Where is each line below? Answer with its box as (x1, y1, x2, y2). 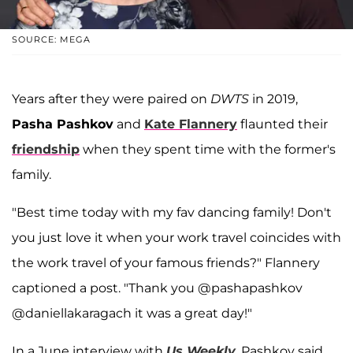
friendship (12, 141, 80, 157)
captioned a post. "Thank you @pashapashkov (12, 280, 303, 295)
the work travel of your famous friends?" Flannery (12, 255, 320, 270)
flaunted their (237, 116, 328, 132)
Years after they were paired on (12, 91, 210, 106)
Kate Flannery (144, 116, 237, 132)
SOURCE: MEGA (12, 33, 91, 45)
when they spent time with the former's (80, 141, 336, 157)
